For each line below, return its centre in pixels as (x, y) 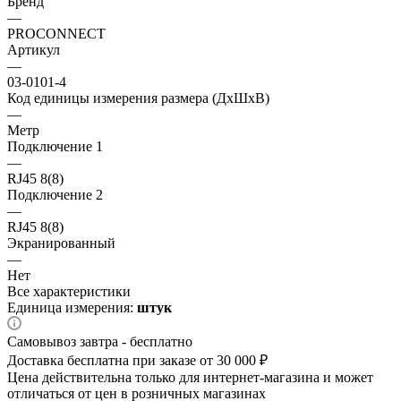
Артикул (34, 49)
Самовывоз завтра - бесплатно (100, 341)
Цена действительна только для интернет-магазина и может (190, 377)
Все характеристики (69, 291)
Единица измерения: (72, 307)
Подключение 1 (55, 146)
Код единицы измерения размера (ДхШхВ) (138, 98)
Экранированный (61, 243)
